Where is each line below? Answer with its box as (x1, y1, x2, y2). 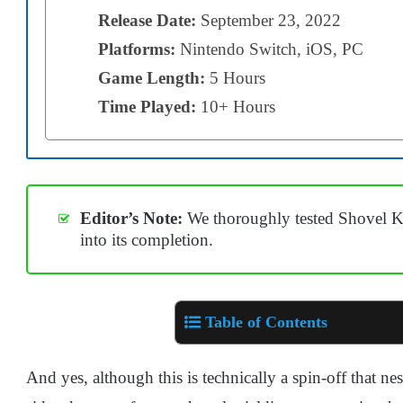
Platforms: (98, 39, 175, 58)
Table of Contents (205, 312, 327, 331)
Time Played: (98, 96, 201, 116)
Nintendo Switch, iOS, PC (175, 39, 363, 58)
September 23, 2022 (201, 10, 341, 30)
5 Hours (210, 67, 265, 87)
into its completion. (80, 230, 213, 250)
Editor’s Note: (80, 209, 183, 228)
